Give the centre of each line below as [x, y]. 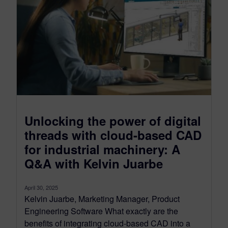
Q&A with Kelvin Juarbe [94, 163]
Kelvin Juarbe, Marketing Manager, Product [102, 198]
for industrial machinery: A [102, 149]
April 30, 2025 [41, 187]
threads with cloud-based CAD [113, 135]
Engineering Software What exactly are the [101, 211]
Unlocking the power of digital [113, 120]
